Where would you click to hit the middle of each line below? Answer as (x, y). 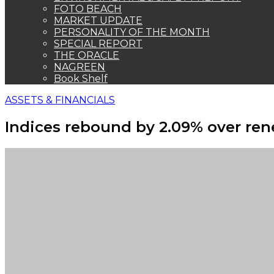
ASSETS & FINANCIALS (60, 100)
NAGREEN (80, 67)
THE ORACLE (87, 55)
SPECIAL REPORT (98, 44)
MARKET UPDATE (98, 20)
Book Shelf (81, 79)
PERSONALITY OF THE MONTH (132, 32)
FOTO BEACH (88, 9)
